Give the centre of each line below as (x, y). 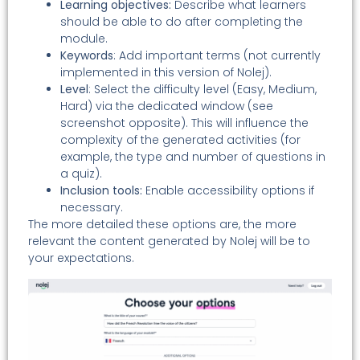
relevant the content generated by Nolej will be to (169, 241)
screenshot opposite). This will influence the (184, 123)
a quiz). (81, 174)
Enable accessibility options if (228, 191)
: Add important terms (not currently (217, 56)
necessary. (92, 208)
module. (84, 39)
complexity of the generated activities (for (180, 140)
